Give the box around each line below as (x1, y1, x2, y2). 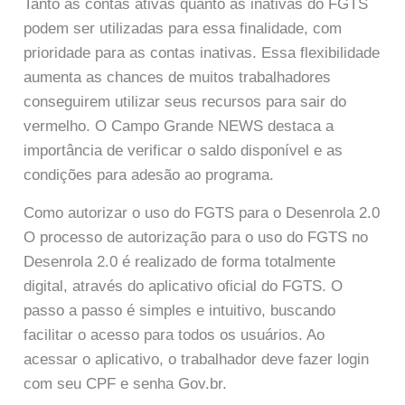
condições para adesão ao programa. (24, 165, 275, 184)
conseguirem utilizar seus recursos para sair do (24, 92, 347, 110)
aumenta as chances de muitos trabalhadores (24, 68, 332, 86)
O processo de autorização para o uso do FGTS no (24, 229, 369, 247)
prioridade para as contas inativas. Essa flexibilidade (24, 43, 381, 61)
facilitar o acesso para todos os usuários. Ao (24, 326, 325, 344)
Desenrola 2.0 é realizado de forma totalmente (24, 253, 336, 271)
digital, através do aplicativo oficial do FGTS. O (24, 278, 344, 296)
